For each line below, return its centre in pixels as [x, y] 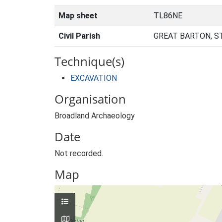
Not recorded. [79, 153]
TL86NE [168, 16]
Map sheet [78, 16]
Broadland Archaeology [95, 116]
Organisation [90, 99]
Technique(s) [89, 61]
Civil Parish [79, 36]
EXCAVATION [94, 78]
